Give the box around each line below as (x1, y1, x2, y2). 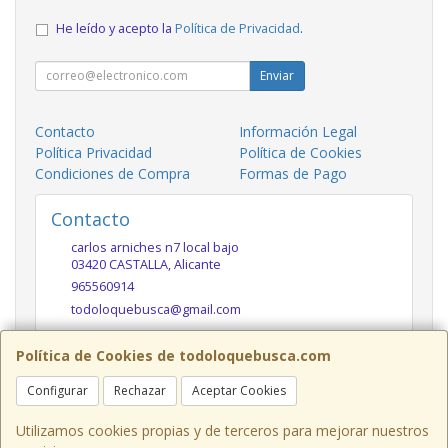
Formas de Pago (239, 163, 347, 183)
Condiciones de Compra (35, 163, 190, 183)
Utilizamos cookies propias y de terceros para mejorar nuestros (16, 421, 429, 440)
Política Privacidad (35, 142, 152, 162)
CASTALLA (109, 255, 168, 273)
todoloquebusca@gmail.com (71, 300, 241, 318)
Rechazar (114, 382, 166, 399)
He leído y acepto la (56, 19, 175, 37)
